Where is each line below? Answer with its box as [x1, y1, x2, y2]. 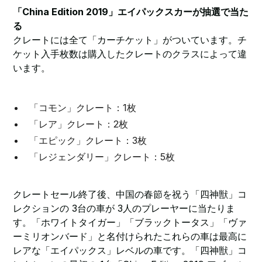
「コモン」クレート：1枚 [29, 102, 137, 113]
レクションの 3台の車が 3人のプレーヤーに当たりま [13, 202, 236, 214]
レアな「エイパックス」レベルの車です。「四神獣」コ [13, 244, 247, 256]
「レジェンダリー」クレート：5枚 [29, 151, 175, 163]
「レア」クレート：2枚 [29, 118, 129, 130]
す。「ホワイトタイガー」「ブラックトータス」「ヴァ [13, 216, 247, 228]
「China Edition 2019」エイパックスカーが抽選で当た [13, 6, 249, 18]
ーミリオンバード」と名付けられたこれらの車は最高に [13, 230, 247, 242]
